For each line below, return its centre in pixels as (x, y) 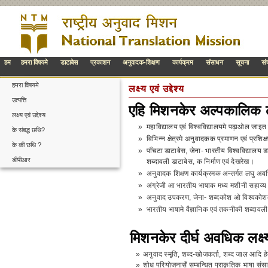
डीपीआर (21, 160)
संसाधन (214, 62)
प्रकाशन (100, 62)
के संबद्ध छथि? (28, 130)
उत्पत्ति (19, 100)
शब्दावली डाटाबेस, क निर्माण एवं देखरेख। (200, 162)
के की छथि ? (27, 145)
